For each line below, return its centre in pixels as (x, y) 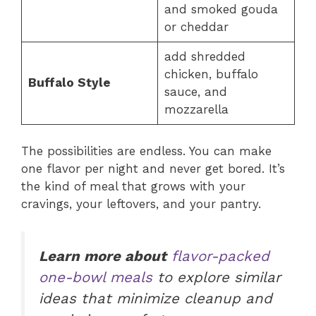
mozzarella (196, 109)
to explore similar (217, 277)
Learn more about (103, 256)
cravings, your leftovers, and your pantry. (141, 204)
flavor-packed (220, 256)
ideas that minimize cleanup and (156, 298)
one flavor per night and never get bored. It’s (153, 169)
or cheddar (196, 26)
